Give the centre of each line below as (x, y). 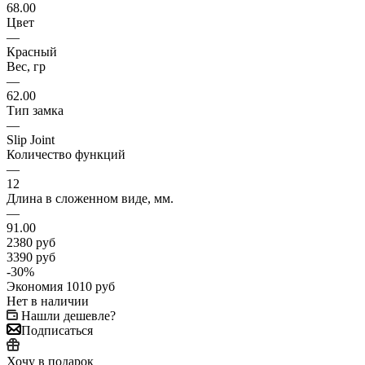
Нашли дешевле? (68, 315)
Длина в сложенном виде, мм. (90, 198)
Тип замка (35, 110)
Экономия (35, 286)
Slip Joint (31, 139)
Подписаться (57, 330)
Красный (32, 51)
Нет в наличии (48, 301)
